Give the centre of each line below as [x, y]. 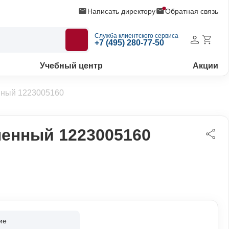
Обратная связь [192, 11]
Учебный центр [72, 66]
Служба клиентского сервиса [136, 36]
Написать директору [121, 11]
